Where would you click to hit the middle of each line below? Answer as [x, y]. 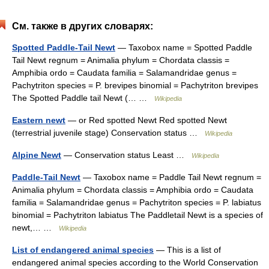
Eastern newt [39, 120]
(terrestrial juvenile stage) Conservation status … [108, 133]
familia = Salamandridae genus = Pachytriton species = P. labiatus [137, 202]
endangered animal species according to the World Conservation [135, 262]
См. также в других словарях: [83, 26]
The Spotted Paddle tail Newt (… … [83, 98]
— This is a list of [187, 250]
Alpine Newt [37, 155]
